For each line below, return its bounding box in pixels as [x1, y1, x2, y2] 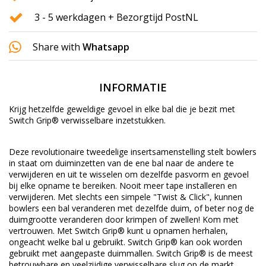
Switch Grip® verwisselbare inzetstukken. [9, 114, 166, 126]
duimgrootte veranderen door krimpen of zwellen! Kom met [9, 213, 239, 225]
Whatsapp [83, 40, 129, 54]
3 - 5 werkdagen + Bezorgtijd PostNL [34, 11, 198, 24]
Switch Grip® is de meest [156, 247, 253, 259]
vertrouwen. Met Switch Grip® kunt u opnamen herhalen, [9, 224, 228, 236]
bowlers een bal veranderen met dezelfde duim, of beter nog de [9, 202, 254, 214]
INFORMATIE [99, 80, 167, 94]
